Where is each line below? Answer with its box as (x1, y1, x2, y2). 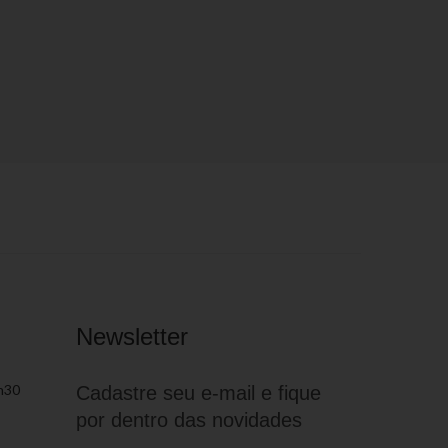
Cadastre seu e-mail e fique (76, 382, 321, 404)
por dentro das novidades (76, 409, 302, 431)
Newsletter (76, 323, 188, 350)
